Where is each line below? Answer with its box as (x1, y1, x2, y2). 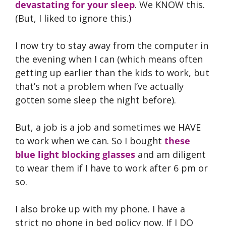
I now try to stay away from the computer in (15, 39, 208, 51)
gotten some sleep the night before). (15, 93, 176, 106)
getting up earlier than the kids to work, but (15, 66, 209, 79)
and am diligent (135, 148, 206, 160)
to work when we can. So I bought (15, 134, 164, 147)
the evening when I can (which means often (15, 52, 203, 65)
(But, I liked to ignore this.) (15, 12, 131, 24)
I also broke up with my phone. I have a (15, 202, 185, 215)
